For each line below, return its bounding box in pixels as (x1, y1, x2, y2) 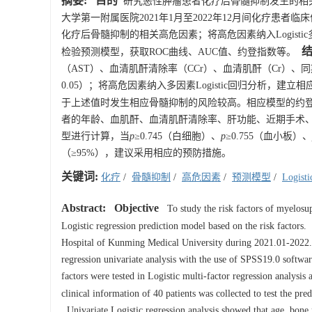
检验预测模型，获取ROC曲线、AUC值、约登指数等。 (61, 47, 296, 57)
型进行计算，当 (61, 131, 130, 141)
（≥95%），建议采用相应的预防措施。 (61, 148, 231, 158)
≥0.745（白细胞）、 (134, 131, 221, 141)
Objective (114, 202, 159, 214)
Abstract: (61, 202, 106, 214)
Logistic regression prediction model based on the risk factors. (61, 221, 309, 231)
